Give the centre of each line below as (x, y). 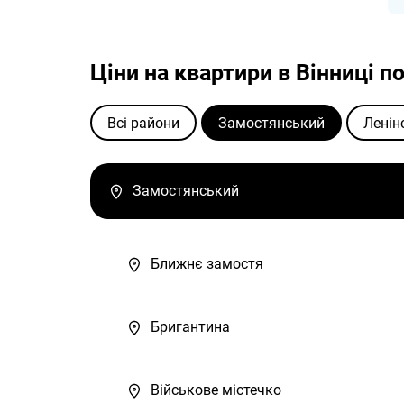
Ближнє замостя (207, 264)
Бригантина (190, 327)
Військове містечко (216, 390)
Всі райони (143, 123)
